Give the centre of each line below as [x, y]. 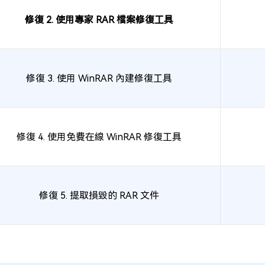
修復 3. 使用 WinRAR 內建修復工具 [99, 78]
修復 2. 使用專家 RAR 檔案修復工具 [99, 20]
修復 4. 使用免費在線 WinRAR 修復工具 [99, 137]
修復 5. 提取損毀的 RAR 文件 [99, 195]
